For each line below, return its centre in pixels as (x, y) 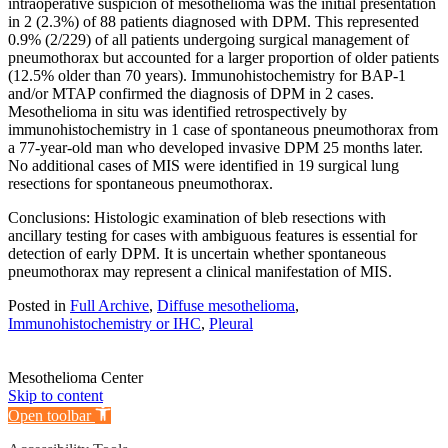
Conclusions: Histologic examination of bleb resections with (197, 217)
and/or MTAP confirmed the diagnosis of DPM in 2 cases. (191, 93)
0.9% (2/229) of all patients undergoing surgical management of (208, 39)
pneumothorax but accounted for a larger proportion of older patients (223, 57)
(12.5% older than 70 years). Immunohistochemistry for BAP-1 (207, 75)
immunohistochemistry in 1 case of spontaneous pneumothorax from (223, 129)
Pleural (231, 323)
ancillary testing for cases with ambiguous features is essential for (212, 235)
